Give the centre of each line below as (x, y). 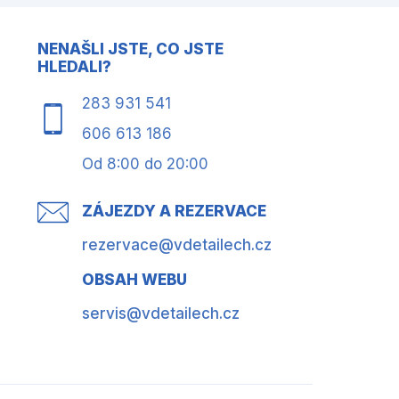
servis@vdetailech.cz (161, 314)
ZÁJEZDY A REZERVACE (174, 212)
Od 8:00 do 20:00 (145, 164)
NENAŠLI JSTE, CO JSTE (130, 49)
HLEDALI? (74, 67)
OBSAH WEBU (134, 280)
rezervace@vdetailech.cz (177, 245)
